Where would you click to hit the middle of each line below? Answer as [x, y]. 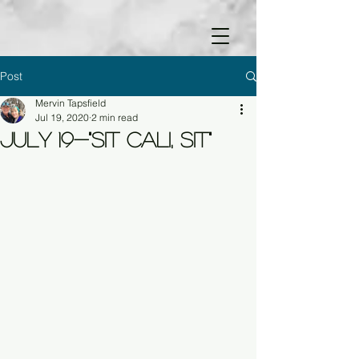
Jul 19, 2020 [62, 117]
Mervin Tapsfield [71, 103]
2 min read [115, 117]
